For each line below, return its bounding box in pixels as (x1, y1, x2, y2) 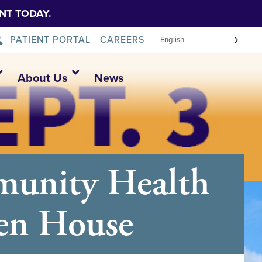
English (160, 35, 184, 44)
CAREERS (100, 33, 144, 46)
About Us (17, 71, 68, 85)
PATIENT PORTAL (10, 33, 91, 46)
